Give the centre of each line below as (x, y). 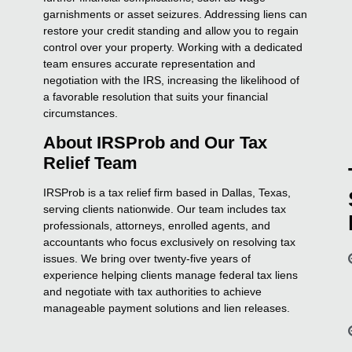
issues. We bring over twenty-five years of (147, 258)
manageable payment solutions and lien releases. (167, 308)
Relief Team (91, 163)
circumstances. (81, 113)
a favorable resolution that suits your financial (156, 96)
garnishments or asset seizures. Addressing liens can (176, 14)
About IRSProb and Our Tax (156, 142)
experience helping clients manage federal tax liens (171, 275)
